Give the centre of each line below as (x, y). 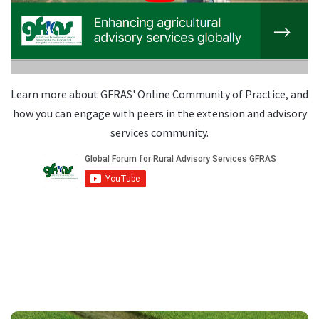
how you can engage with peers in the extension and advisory (159, 114)
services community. (159, 133)
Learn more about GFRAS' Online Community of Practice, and (159, 94)
